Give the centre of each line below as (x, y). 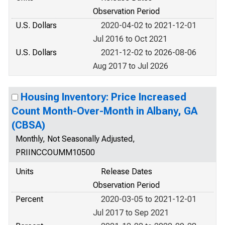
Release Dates (127, 172)
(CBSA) (28, 125)
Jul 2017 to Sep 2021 (131, 213)
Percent (29, 199)
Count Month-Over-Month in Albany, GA (104, 111)
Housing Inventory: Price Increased (103, 97)
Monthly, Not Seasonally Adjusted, (75, 139)
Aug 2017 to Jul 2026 (131, 66)
